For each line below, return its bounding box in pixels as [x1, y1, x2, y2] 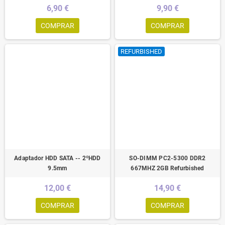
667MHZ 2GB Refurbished [131, 164, 204, 172]
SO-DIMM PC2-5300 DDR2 [129, 154, 206, 162]
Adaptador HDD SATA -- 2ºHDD [14, 154, 101, 162]
